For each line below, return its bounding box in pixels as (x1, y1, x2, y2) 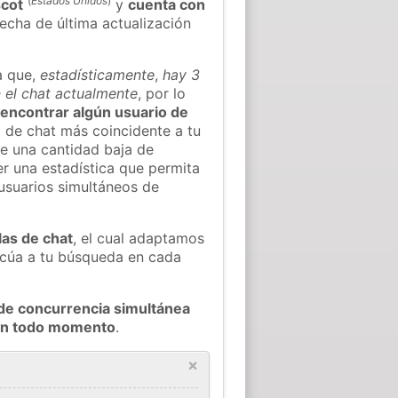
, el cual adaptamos (73, 228, 205, 247)
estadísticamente (40, 65, 155, 84)
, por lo (138, 84, 187, 102)
